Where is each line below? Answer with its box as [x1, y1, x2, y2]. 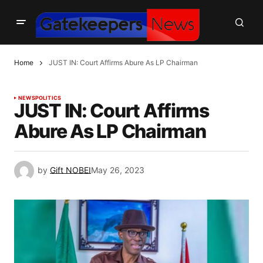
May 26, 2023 [91, 165, 144, 175]
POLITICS [35, 95, 62, 102]
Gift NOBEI [50, 165, 91, 175]
